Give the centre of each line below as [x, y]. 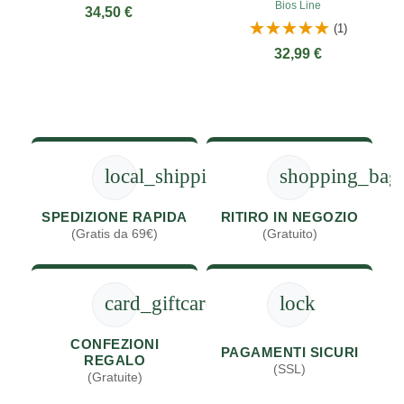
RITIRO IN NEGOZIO [289, 216]
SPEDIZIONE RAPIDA [115, 216]
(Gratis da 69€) [115, 234]
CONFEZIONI [115, 344]
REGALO [115, 360]
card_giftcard [160, 304]
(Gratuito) [289, 234]
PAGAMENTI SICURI [289, 352]
